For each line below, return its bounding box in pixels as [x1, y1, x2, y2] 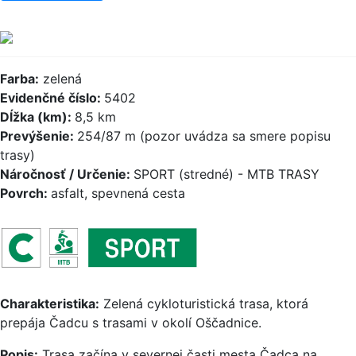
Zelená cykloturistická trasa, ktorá [99, 295, 308, 311]
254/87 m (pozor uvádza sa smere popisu [77, 128, 331, 145]
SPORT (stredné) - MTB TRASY [133, 166, 319, 183]
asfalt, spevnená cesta [51, 185, 185, 202]
